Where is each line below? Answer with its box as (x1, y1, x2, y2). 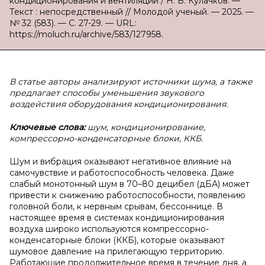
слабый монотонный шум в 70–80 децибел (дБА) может (9, 179, 250, 189)
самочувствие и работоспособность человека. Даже (9, 167, 234, 178)
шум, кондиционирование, (88, 122, 205, 132)
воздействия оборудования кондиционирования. (9, 99, 228, 109)
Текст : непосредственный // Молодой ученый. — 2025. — (9, 7, 254, 17)
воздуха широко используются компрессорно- (9, 224, 209, 234)
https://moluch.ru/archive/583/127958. (9, 29, 163, 40)
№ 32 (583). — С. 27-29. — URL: (9, 18, 136, 28)
